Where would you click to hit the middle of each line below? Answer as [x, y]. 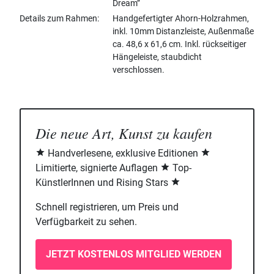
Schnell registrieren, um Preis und [107, 207]
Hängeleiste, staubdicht [157, 57]
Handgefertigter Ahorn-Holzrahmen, [181, 19]
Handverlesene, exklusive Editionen [123, 154]
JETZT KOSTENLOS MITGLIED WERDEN [134, 254]
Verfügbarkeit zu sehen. [86, 222]
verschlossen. [139, 70]
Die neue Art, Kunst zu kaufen [124, 133]
